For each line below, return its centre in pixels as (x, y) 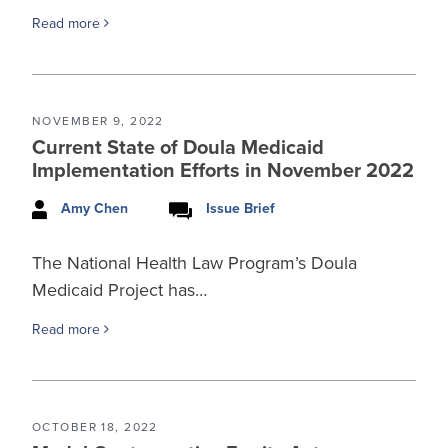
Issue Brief (240, 209)
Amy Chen (94, 209)
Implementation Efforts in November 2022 (223, 171)
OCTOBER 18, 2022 (95, 427)
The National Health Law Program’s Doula (194, 262)
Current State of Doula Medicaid (178, 148)
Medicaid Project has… (119, 289)
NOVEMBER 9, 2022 (98, 121)
